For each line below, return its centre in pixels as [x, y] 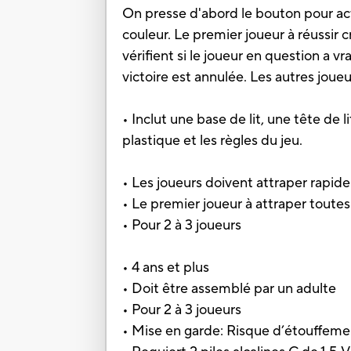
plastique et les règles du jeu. [213, 141]
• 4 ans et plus [166, 268]
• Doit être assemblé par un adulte [230, 289]
